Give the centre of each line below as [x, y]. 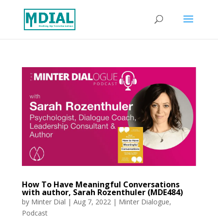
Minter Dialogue [144, 201]
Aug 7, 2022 [92, 201]
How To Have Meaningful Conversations [100, 184]
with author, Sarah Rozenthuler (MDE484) [102, 192]
